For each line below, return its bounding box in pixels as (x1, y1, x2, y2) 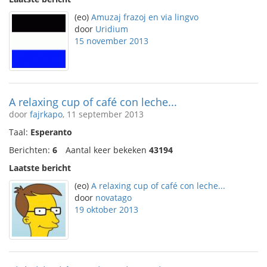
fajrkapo (30, 108, 63, 120)
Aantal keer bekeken (66, 144, 149, 156)
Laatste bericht (9, 162, 71, 173)
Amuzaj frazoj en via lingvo (91, 11, 198, 23)
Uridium (95, 23, 128, 35)
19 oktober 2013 (74, 204, 138, 215)
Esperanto (30, 126, 72, 138)
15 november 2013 (74, 35, 148, 46)
